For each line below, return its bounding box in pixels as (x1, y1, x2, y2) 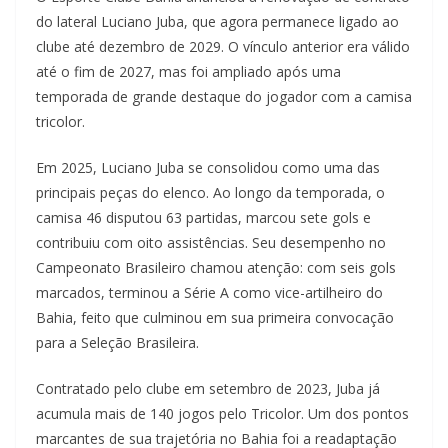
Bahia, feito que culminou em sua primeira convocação (36, 307, 394, 327)
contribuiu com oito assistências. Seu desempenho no (36, 232, 386, 252)
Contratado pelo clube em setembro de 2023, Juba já (36, 378, 380, 398)
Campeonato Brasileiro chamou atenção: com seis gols (36, 257, 396, 277)
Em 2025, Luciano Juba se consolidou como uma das (36, 157, 380, 177)
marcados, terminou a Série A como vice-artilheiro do (36, 282, 383, 302)
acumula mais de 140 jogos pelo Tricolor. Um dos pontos (36, 403, 409, 423)
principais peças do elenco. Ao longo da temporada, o (36, 182, 385, 202)
